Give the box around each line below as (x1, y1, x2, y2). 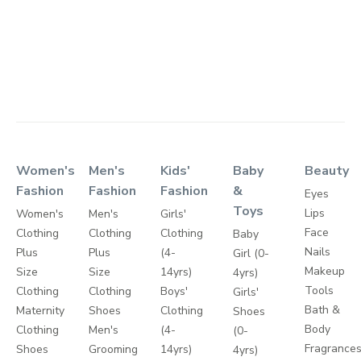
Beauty (305, 162, 350, 180)
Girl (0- (232, 246, 269, 262)
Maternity (16, 303, 64, 319)
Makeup (305, 263, 346, 280)
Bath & (305, 302, 341, 318)
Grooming (88, 342, 138, 358)
